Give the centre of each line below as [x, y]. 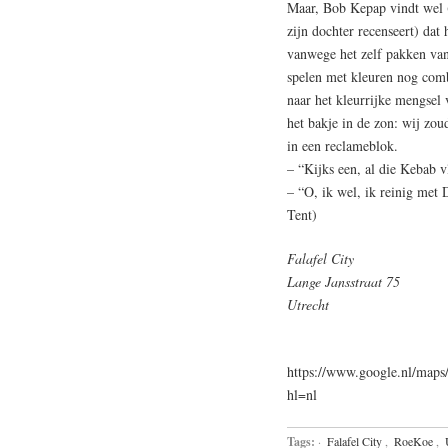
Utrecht [308, 304]
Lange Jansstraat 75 [343, 281]
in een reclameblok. [342, 145]
